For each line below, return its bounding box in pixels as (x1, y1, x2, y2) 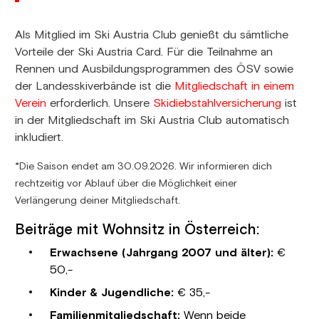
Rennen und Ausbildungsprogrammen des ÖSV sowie (15, 62, 294, 78)
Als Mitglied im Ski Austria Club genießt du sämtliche (15, 28, 289, 43)
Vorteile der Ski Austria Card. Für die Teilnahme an (15, 45, 273, 61)
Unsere (114, 96, 154, 112)
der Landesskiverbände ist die (15, 79, 175, 95)
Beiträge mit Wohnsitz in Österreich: (15, 220, 260, 239)
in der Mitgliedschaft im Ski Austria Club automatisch (15, 113, 290, 129)
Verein (15, 96, 51, 112)
